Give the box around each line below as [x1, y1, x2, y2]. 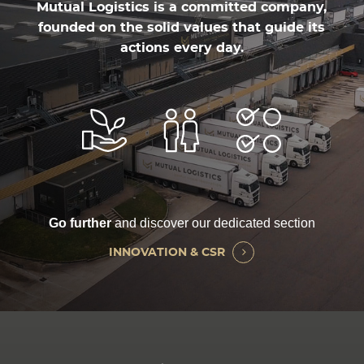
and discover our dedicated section [110, 216, 315, 230]
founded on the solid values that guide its [38, 21, 326, 34]
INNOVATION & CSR [109, 247, 226, 258]
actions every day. [119, 41, 244, 54]
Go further [48, 216, 111, 230]
